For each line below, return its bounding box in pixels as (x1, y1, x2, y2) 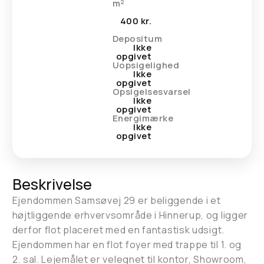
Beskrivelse (12, 174, 92, 194)
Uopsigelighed (112, 59, 215, 71)
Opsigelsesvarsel (112, 85, 191, 98)
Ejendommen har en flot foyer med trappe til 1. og (12, 238, 242, 251)
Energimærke (112, 112, 176, 124)
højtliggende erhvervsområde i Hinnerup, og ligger (12, 209, 249, 222)
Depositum (112, 32, 163, 45)
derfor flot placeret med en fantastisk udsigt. (12, 223, 225, 236)
